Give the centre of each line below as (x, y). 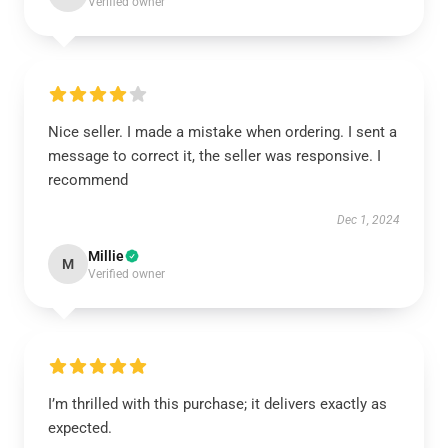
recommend (88, 180)
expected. (80, 428)
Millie (106, 256)
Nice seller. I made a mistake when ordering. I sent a (222, 132)
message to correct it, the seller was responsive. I (214, 156)
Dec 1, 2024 (368, 220)
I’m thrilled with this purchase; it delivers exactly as (217, 404)
